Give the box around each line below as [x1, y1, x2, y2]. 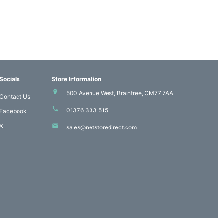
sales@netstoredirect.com [66, 124, 137, 131]
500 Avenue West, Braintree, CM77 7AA [66, 90, 173, 97]
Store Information [51, 75, 101, 83]
